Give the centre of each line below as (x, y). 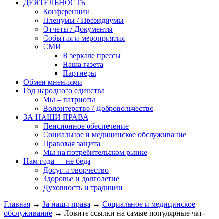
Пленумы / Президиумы (83, 20)
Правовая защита (72, 143)
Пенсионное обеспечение (86, 126)
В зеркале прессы (92, 55)
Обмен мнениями (53, 82)
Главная (17, 204)
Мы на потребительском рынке (95, 152)
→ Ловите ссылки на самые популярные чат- (129, 213)
